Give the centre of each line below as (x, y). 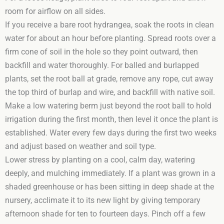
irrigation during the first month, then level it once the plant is (111, 119)
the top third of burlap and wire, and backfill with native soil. (110, 92)
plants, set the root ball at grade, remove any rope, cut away (109, 79)
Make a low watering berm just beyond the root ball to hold (108, 106)
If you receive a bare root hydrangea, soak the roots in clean (109, 25)
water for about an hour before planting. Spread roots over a (110, 38)
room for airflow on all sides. (55, 11)
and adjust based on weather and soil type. (80, 146)
